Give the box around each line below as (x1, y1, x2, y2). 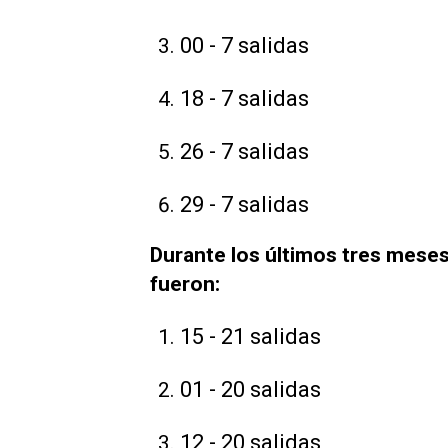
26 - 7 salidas (180, 139, 309, 165)
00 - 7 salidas (180, 33, 309, 59)
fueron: (150, 272, 220, 297)
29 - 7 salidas (180, 192, 309, 218)
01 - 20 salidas (180, 376, 321, 402)
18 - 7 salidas (180, 86, 309, 112)
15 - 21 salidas (180, 323, 321, 349)
